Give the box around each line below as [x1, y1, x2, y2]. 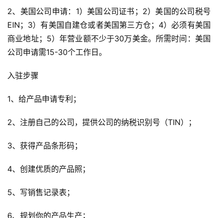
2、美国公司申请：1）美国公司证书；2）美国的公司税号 [7, 6, 211, 16]
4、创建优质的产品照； [7, 163, 90, 174]
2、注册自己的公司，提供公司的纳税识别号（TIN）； [7, 117, 196, 127]
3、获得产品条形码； [7, 140, 82, 150]
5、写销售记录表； [7, 187, 74, 197]
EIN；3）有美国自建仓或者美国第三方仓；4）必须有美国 [7, 19, 211, 30]
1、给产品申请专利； [7, 93, 81, 104]
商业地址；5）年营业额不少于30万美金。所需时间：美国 [7, 33, 211, 43]
